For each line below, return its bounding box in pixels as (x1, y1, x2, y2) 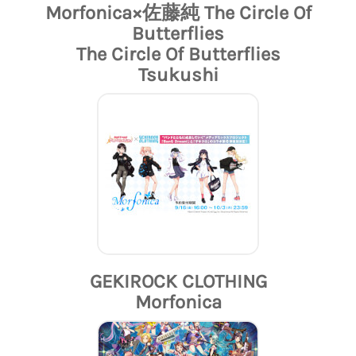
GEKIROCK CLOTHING (89, 270, 267, 293)
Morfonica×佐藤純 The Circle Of (44, 2, 311, 25)
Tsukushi (137, 64, 219, 87)
